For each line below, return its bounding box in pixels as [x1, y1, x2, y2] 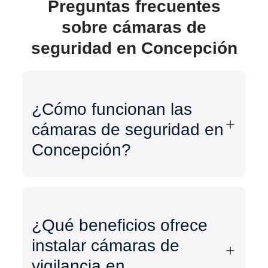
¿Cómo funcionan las [32, 100, 193, 119]
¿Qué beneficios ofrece [32, 216, 208, 235]
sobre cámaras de [62, 18, 206, 37]
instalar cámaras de [32, 236, 180, 255]
